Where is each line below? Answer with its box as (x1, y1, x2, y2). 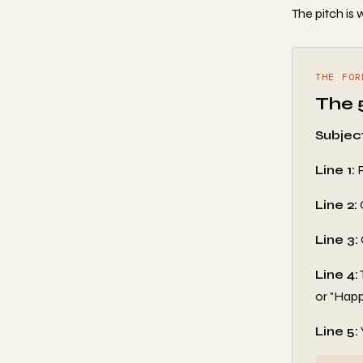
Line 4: (315, 267, 358, 282)
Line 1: (315, 162, 355, 177)
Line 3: (315, 232, 358, 247)
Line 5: (315, 323, 358, 339)
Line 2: (315, 197, 357, 212)
